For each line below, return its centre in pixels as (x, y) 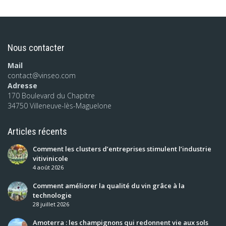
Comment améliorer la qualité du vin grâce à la (109, 186)
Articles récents (37, 132)
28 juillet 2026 (51, 204)
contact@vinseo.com (42, 76)
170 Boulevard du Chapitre (51, 96)
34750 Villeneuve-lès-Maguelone (60, 106)
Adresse (22, 86)
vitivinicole (50, 159)
